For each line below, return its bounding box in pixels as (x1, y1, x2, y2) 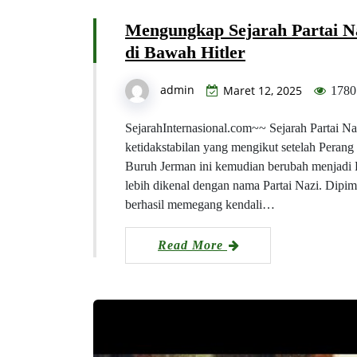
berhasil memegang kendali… (125, 197, 275, 211)
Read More (158, 237, 227, 252)
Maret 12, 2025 (223, 82, 302, 98)
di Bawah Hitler (125, 41, 245, 62)
